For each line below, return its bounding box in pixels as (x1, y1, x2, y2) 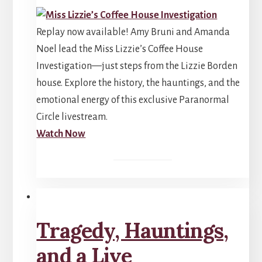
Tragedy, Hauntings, (36, 217, 229, 244)
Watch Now (36, 128, 86, 139)
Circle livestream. (36, 111, 108, 122)
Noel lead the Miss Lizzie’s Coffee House (36, 43, 204, 54)
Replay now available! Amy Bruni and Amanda (36, 26, 230, 37)
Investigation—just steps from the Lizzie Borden (36, 60, 238, 71)
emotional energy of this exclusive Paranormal (36, 94, 230, 105)
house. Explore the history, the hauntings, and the (36, 77, 240, 88)
